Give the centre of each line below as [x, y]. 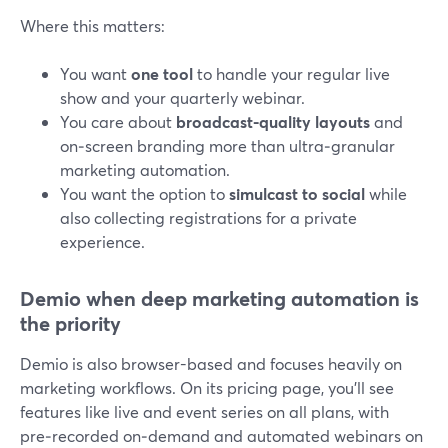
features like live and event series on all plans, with [204, 411]
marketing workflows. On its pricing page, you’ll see [207, 387]
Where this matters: [92, 25]
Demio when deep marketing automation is [219, 298]
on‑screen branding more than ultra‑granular [227, 145]
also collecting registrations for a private [208, 217]
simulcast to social [297, 193]
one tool [162, 73]
